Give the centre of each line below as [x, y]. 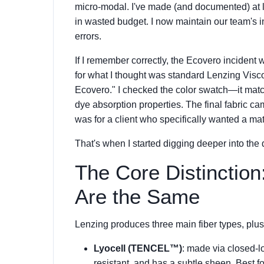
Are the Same [137, 197]
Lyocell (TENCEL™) [138, 248]
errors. [88, 36]
